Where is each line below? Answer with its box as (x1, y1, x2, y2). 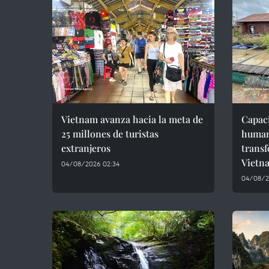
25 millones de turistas (61, 127, 159, 140)
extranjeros (61, 142, 110, 154)
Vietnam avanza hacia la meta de (61, 113, 203, 125)
